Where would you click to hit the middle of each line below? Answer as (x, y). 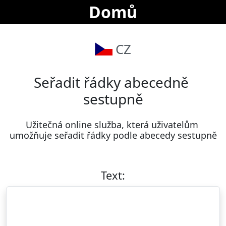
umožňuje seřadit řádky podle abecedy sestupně (113, 135)
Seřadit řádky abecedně (111, 82)
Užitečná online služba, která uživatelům (112, 125)
